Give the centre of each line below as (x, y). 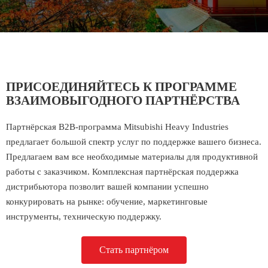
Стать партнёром (134, 250)
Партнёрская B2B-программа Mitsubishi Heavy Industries (117, 127)
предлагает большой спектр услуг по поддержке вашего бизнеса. (134, 142)
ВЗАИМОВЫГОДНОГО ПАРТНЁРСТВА (123, 100)
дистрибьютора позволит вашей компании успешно (107, 187)
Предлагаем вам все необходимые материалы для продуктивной (132, 157)
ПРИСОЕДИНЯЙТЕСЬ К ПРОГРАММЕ (121, 87)
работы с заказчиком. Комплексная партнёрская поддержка (122, 172)
